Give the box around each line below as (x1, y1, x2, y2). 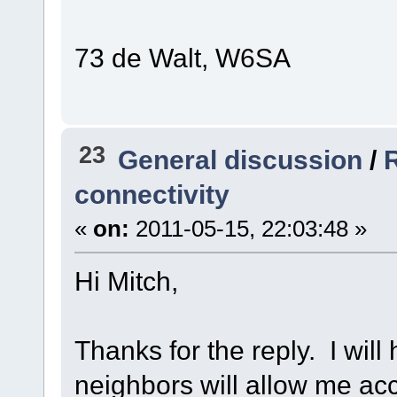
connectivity (74, 179, 230, 210)
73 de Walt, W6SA (74, 42, 298, 73)
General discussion (118, 144, 363, 175)
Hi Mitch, (74, 266, 178, 297)
